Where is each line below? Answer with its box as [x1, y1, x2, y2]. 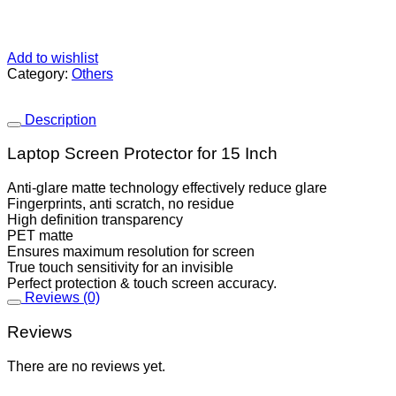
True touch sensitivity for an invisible [7, 260, 233, 275]
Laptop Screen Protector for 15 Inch [7, 144, 278, 164]
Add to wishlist [7, 49, 98, 65]
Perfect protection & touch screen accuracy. [7, 276, 277, 291]
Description [21, 111, 96, 127]
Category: [7, 65, 72, 81]
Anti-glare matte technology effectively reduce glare [7, 180, 327, 195]
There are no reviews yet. [7, 358, 165, 374]
